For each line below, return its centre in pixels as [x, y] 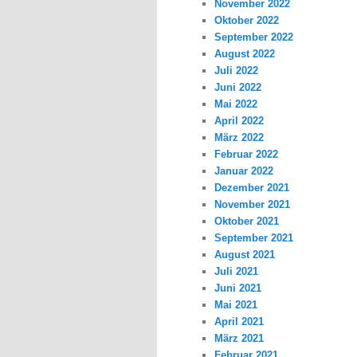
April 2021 [239, 322]
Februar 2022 [247, 155]
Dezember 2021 [252, 188]
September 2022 [254, 37]
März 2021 [239, 339]
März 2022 [239, 138]
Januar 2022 [244, 171]
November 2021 [253, 205]
